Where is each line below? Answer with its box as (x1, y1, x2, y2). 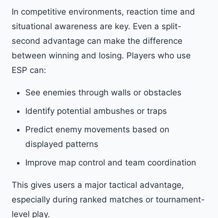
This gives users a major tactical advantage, (12, 180, 184, 190)
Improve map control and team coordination (25, 158, 196, 167)
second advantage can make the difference (12, 36, 182, 46)
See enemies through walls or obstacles (25, 88, 182, 97)
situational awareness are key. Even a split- (12, 21, 182, 31)
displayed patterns (25, 139, 98, 149)
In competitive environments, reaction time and (12, 7, 195, 17)
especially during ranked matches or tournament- (12, 195, 205, 204)
